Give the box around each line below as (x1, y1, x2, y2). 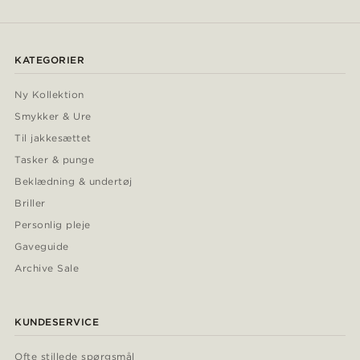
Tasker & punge (14, 153, 95, 166)
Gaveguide (14, 240, 69, 253)
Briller (14, 197, 46, 210)
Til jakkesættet (14, 132, 92, 145)
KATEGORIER (14, 54, 84, 67)
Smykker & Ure (14, 110, 92, 123)
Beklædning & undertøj (14, 175, 133, 188)
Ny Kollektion (14, 88, 84, 101)
